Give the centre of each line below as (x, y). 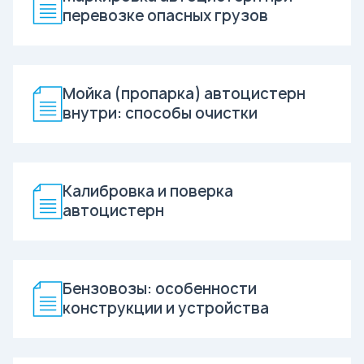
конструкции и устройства (166, 308)
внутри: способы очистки (160, 113)
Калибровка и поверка (148, 191)
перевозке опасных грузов (165, 15)
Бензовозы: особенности (160, 288)
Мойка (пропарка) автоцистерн (184, 93)
